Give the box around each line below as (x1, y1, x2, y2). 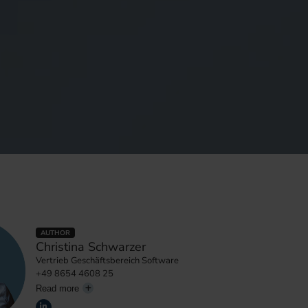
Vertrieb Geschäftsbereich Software (36, 254, 179, 267)
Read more (36, 283, 79, 294)
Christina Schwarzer (36, 239, 146, 256)
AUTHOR (41, 228, 70, 239)
